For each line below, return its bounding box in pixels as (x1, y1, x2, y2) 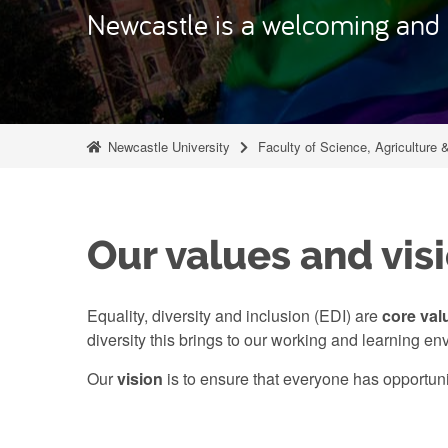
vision (117, 367, 163, 390)
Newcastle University (104, 137, 230, 156)
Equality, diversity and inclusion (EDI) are (87, 304, 382, 327)
